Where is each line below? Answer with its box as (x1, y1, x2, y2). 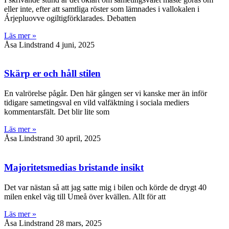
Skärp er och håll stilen (4, 68, 101, 79)
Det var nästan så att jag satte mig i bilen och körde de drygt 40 (4, 182, 207, 192)
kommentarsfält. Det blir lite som (4, 107, 109, 117)
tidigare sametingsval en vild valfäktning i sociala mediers (4, 98, 189, 107)
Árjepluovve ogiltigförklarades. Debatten (4, 13, 136, 22)
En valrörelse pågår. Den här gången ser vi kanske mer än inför (4, 89, 207, 98)
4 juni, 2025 (56, 40, 95, 49)
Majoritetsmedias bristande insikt (4, 162, 144, 173)
